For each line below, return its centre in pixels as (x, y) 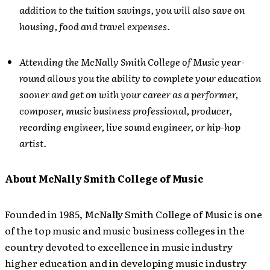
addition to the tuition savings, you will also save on (132, 10)
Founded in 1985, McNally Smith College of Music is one (133, 214)
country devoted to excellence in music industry (119, 246)
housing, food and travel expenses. (95, 26)
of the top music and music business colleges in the (125, 230)
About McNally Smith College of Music (104, 178)
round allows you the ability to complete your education (140, 78)
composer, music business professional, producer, (126, 110)
